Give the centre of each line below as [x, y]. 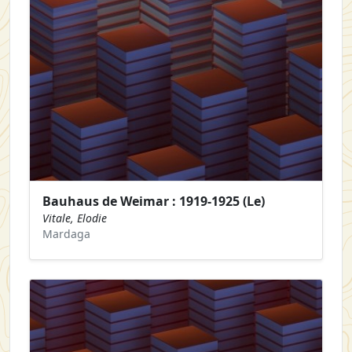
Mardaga [66, 233]
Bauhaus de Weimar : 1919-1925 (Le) [154, 201]
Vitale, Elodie [75, 218]
